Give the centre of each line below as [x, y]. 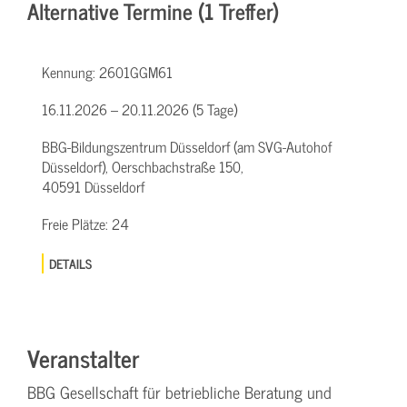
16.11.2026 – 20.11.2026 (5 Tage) [139, 109]
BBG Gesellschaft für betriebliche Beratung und [179, 392]
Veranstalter [83, 357]
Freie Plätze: [77, 223]
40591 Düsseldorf [93, 186]
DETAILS [71, 263]
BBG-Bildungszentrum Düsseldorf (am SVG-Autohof [187, 146]
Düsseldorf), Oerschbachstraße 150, [143, 166]
